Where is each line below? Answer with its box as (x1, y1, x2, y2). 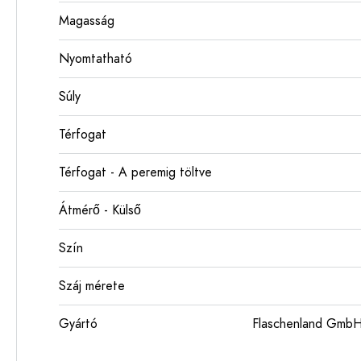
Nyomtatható (59, 50, 132, 68)
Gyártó (59, 315, 98, 333)
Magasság (59, 12, 114, 30)
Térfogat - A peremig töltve (59, 164, 212, 181)
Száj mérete (59, 277, 125, 295)
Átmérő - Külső (59, 201, 141, 219)
